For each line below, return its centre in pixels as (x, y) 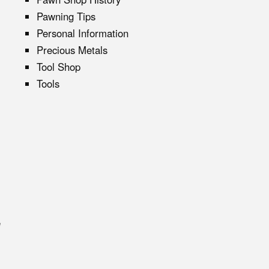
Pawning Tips (66, 16)
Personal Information (83, 33)
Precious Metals (72, 50)
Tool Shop (59, 66)
